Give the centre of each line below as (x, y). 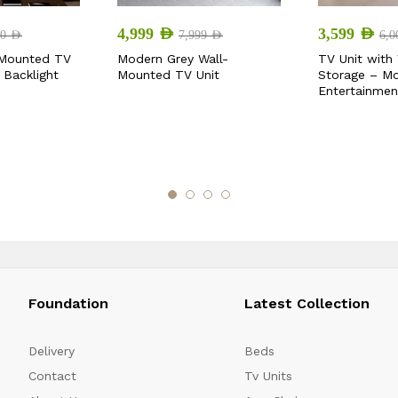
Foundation (69, 304)
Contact (53, 376)
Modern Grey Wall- (173, 58)
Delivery (52, 351)
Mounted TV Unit (168, 74)
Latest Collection (306, 304)
